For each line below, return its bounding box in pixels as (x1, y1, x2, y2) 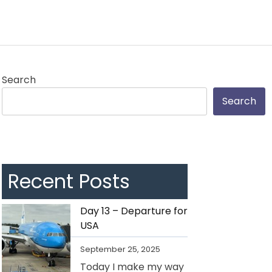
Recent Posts (8, 167, 130, 195)
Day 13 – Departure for (80, 203, 188, 218)
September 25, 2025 (80, 243, 160, 255)
